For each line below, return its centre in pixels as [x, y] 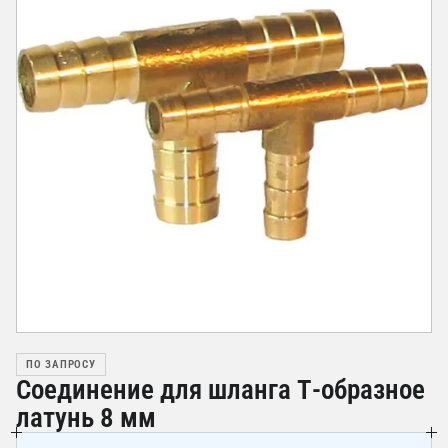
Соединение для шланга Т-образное [220, 390]
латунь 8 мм [86, 418]
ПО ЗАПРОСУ [61, 364]
